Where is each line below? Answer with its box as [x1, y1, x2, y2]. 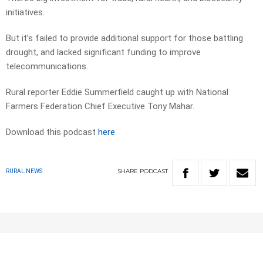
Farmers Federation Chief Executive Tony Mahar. [6, 101, 194, 112]
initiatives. [6, 7, 45, 18]
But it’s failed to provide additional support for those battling [6, 33, 243, 44]
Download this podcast [6, 127, 98, 138]
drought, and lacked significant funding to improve [6, 47, 201, 58]
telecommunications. [6, 61, 88, 72]
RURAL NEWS [6, 168, 42, 175]
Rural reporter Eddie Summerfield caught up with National [6, 87, 228, 98]
